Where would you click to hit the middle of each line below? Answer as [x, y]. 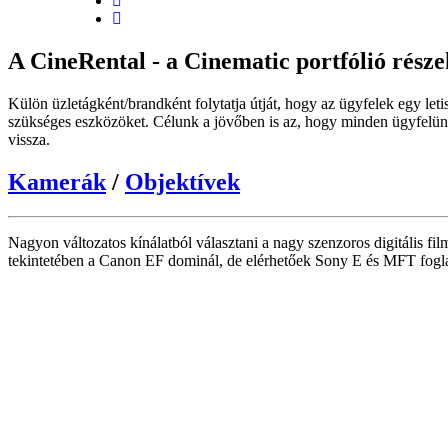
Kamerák [57, 181]
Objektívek [182, 181]
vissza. [29, 139]
